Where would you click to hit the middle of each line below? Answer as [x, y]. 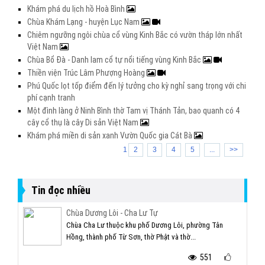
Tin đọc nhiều [61, 190]
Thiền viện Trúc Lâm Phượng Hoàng [87, 73]
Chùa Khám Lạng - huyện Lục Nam [84, 22]
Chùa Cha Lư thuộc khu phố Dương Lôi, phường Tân [145, 225]
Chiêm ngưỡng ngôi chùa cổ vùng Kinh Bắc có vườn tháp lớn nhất [135, 35]
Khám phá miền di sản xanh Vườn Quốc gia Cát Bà [111, 135]
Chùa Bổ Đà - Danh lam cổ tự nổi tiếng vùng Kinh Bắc [115, 60]
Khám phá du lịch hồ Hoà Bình [77, 9]
